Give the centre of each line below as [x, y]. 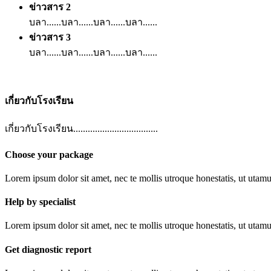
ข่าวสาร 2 [50, 7]
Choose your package [49, 154]
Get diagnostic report [48, 249]
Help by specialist [40, 202]
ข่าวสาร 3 [50, 37]
